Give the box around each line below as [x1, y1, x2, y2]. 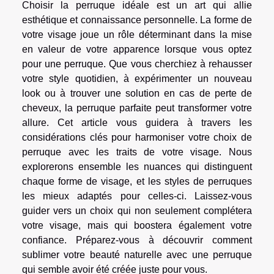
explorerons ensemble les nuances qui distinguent [22, 161, 252, 172]
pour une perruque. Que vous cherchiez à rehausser [22, 58, 252, 69]
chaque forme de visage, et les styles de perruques [22, 176, 252, 187]
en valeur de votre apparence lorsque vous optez [22, 43, 252, 54]
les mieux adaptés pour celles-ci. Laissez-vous [22, 190, 252, 201]
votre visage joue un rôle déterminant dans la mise [22, 29, 252, 40]
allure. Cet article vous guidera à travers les [22, 117, 252, 128]
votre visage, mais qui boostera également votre [22, 220, 252, 231]
